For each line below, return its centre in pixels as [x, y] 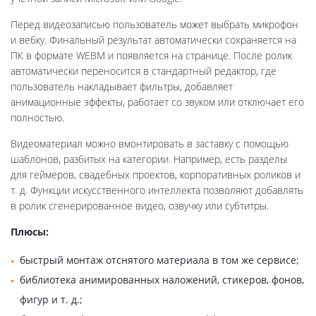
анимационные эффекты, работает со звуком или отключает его [157, 102]
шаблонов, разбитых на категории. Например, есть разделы [149, 159]
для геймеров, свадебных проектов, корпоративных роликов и [156, 174]
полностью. [37, 117]
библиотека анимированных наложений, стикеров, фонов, [162, 279]
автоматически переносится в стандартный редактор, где [144, 71]
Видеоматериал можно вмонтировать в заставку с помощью [150, 143]
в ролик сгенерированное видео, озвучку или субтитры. [140, 205]
